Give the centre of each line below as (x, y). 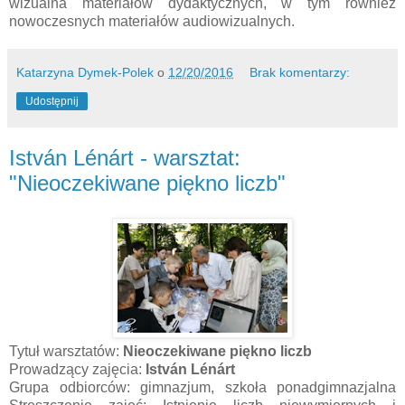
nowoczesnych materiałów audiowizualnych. (152, 22)
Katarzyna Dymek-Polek (85, 73)
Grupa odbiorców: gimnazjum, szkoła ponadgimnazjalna (202, 388)
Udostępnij (52, 102)
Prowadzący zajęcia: (77, 370)
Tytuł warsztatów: (66, 352)
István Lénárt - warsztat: (125, 158)
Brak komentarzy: (300, 73)
